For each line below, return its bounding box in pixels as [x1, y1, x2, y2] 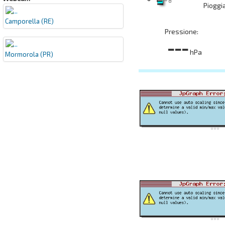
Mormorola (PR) [5, 50, 54, 58]
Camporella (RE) [5, 17, 54, 25]
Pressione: [165, 27, 198, 36]
